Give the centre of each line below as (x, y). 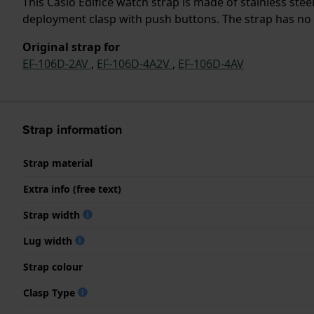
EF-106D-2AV (57, 63)
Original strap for (71, 47)
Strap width (53, 214)
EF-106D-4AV (211, 63)
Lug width (49, 240)
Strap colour (53, 266)
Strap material (58, 163)
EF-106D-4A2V (135, 63)
